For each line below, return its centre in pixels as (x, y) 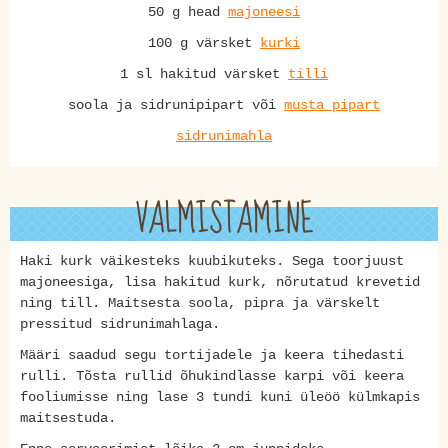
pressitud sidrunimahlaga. (120, 324)
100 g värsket (204, 43)
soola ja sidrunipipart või (176, 105)
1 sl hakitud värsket (204, 74)
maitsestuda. (68, 418)
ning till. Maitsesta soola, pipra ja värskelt (200, 303)
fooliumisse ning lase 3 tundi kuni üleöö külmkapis (220, 397)
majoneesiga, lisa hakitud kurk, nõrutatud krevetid (220, 282)
